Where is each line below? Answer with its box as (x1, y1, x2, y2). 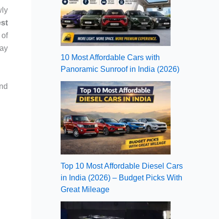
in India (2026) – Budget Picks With (61, 173, 182, 182)
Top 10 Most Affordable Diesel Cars (61, 161, 183, 170)
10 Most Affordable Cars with (61, 53, 160, 62)
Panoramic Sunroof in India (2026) (61, 65, 179, 73)
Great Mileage (61, 185, 109, 194)
